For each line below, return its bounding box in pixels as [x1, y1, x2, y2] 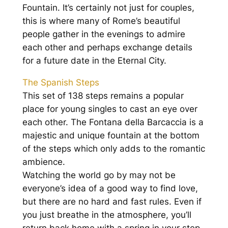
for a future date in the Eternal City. [22, 55, 166, 66]
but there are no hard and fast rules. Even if [22, 196, 202, 207]
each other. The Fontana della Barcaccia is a [22, 117, 204, 128]
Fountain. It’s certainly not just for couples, [22, 3, 194, 13]
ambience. [22, 157, 65, 167]
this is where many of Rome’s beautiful [22, 16, 180, 26]
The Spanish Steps [22, 77, 99, 88]
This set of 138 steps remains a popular [22, 91, 184, 101]
